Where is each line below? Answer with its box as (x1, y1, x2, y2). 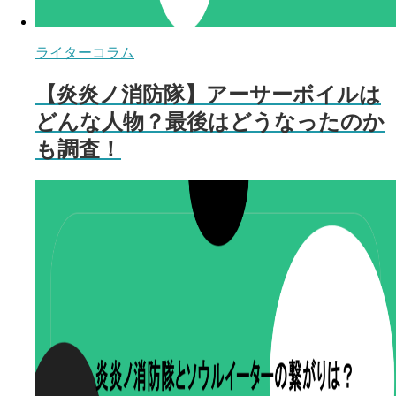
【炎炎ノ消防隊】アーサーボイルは (35, 81, 381, 106)
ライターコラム (35, 44, 134, 60)
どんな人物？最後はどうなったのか (35, 109, 385, 133)
